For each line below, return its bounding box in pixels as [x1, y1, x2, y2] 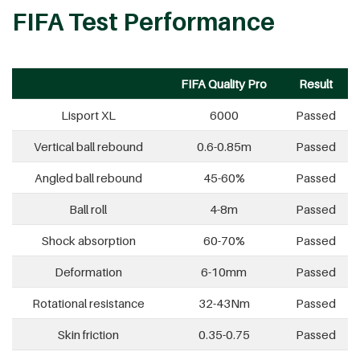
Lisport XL [60, 107, 116, 122]
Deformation [54, 264, 122, 279]
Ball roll [69, 201, 107, 216]
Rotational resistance [31, 295, 145, 310]
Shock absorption [40, 232, 136, 247]
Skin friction [57, 326, 119, 342]
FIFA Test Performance [12, 6, 275, 36]
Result [299, 76, 333, 91]
